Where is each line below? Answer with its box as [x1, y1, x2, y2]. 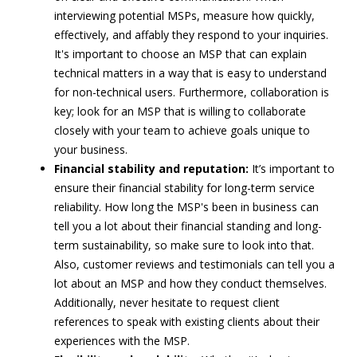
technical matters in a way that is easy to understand [54, 65, 327, 80]
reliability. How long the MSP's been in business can [54, 198, 319, 214]
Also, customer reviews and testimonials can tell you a [54, 256, 335, 272]
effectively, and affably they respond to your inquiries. [54, 26, 328, 42]
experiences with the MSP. [54, 332, 190, 348]
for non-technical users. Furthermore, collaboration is [54, 84, 329, 100]
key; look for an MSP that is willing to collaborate [54, 103, 306, 119]
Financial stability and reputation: [54, 160, 249, 176]
